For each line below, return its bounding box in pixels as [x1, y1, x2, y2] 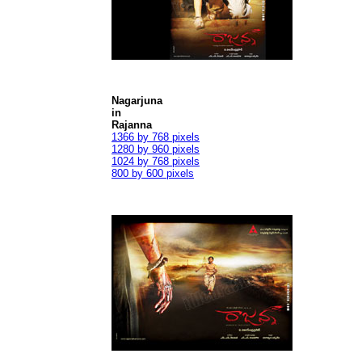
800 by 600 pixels [112, 167, 194, 179]
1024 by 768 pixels [112, 155, 200, 167]
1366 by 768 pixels [112, 131, 200, 143]
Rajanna [112, 119, 152, 131]
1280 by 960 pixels [112, 143, 200, 155]
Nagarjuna [112, 95, 162, 107]
